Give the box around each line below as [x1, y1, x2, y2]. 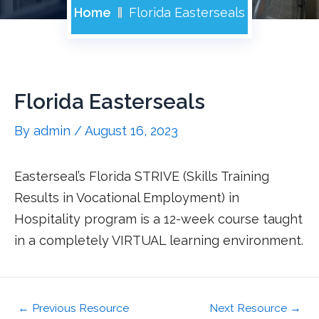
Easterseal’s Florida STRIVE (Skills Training [14, 168, 269, 184]
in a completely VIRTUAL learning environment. [14, 232, 303, 248]
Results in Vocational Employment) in [14, 189, 239, 205]
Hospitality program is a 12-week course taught [14, 211, 303, 226]
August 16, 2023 [85, 122, 178, 138]
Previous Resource [29, 300, 130, 315]
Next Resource [209, 300, 290, 315]
